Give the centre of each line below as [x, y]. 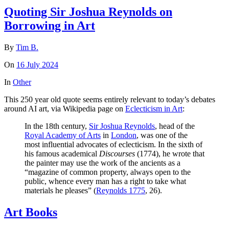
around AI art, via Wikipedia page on [65, 108]
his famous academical [62, 153]
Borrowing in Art [50, 26]
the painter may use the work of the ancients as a [102, 163]
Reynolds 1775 [121, 190]
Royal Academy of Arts [63, 135]
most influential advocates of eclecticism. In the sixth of [113, 144]
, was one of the [162, 135]
